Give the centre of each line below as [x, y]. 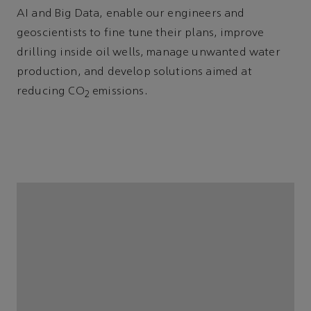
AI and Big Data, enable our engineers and [131, 14]
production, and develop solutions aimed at [134, 73]
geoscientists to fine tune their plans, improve [141, 34]
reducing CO [51, 92]
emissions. [118, 92]
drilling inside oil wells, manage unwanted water [149, 53]
